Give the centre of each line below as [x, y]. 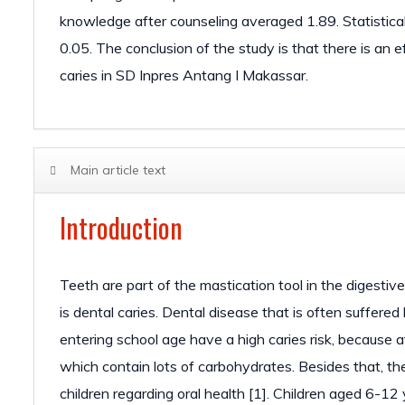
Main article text [118, 170]
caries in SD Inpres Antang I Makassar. [186, 75]
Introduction [121, 227]
